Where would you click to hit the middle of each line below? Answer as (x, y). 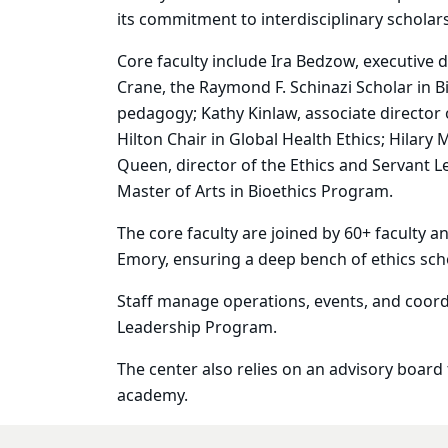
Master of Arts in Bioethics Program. (255, 191)
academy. (152, 395)
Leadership (159, 327)
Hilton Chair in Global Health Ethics (249, 139)
